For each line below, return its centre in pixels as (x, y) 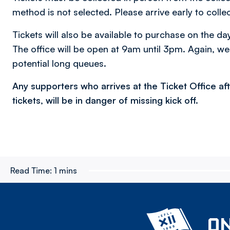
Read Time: (31, 170)
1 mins (65, 170)
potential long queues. (59, 63)
